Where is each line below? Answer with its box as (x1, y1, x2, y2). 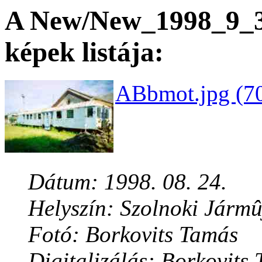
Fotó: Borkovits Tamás (28, 222, 238, 247)
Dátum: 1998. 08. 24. (28, 169, 227, 195)
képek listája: (5, 37, 164, 67)
